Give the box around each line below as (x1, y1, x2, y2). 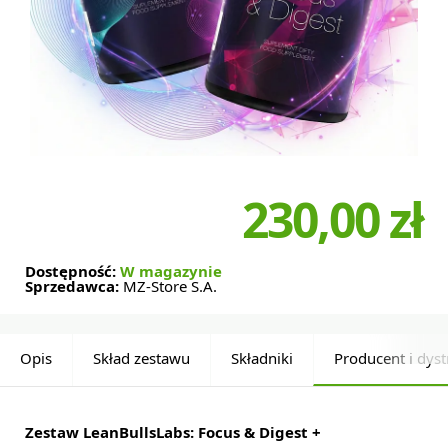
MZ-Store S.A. (123, 279, 217, 294)
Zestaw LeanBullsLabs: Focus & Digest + (25, 425, 321, 440)
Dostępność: (25, 264, 120, 279)
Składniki (231, 351, 293, 366)
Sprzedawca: (25, 279, 123, 294)
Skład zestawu (93, 351, 190, 366)
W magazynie (120, 264, 222, 279)
